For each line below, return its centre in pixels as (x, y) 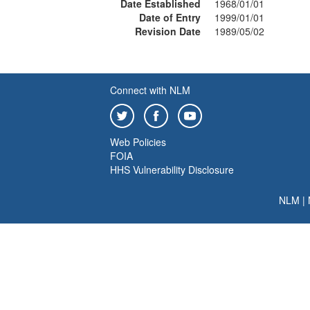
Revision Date (168, 31)
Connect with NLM (150, 90)
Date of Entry (170, 17)
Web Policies (138, 142)
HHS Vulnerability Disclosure (172, 170)
